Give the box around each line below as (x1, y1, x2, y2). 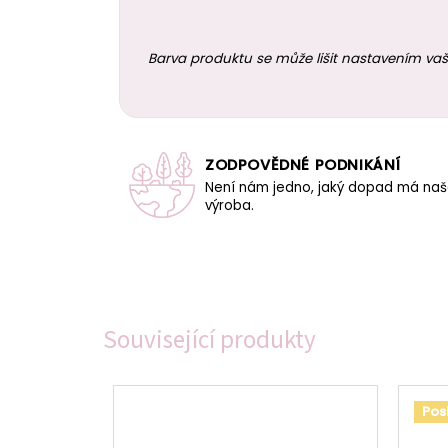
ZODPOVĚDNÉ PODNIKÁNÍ (205, 154, 401, 175)
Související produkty (103, 322, 316, 359)
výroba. (205, 195, 254, 215)
